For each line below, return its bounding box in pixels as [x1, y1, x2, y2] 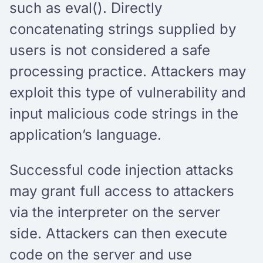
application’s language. [9, 126, 166, 143]
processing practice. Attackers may [9, 62, 246, 80]
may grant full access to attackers [9, 182, 234, 200]
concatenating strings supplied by [9, 20, 236, 38]
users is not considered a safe [9, 41, 210, 59]
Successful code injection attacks [9, 161, 234, 178]
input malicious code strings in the [9, 104, 238, 122]
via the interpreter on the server [9, 203, 220, 221]
